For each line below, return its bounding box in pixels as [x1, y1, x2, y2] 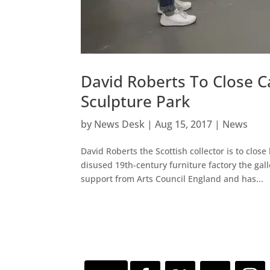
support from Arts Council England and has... [81, 173, 264, 185]
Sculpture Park [81, 90, 190, 113]
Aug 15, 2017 [155, 118, 213, 131]
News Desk [94, 118, 145, 131]
